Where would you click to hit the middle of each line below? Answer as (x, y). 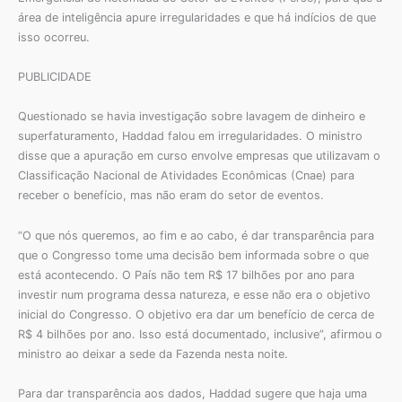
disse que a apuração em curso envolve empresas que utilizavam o (199, 156)
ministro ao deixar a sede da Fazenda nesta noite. (153, 354)
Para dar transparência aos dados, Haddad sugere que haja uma (192, 393)
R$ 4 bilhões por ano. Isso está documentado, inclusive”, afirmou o (200, 334)
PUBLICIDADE (55, 76)
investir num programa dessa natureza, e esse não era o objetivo (194, 294)
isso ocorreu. (54, 37)
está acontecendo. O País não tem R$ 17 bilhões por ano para (186, 275)
